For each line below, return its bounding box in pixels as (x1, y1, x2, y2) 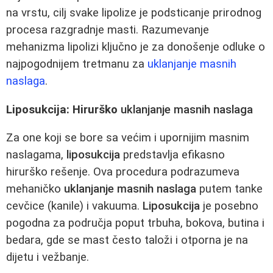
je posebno (200, 199, 258, 213)
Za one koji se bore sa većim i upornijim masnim (6, 131, 249, 145)
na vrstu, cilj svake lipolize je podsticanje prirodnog (6, 5, 261, 19)
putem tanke (196, 182, 263, 196)
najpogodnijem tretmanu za (6, 57, 147, 71)
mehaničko (6, 182, 64, 196)
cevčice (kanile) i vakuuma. (6, 199, 143, 213)
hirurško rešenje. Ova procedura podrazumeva (6, 165, 239, 179)
